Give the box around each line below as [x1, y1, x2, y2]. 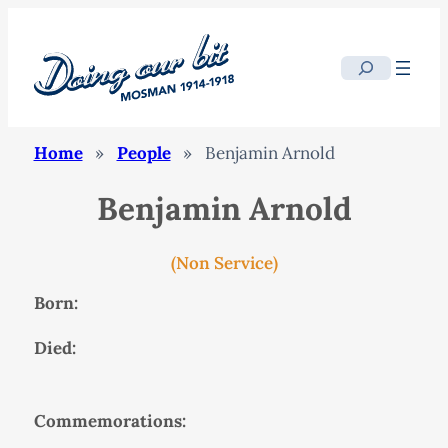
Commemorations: [33, 409, 186, 432]
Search [340, 57, 394, 80]
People [116, 142, 171, 165]
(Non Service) [170, 251, 278, 274]
